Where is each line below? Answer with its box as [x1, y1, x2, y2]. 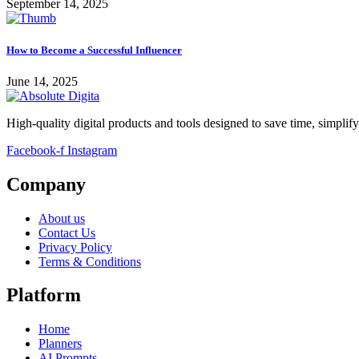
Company [6, 173, 86, 195]
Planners [38, 337, 82, 351]
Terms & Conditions [38, 254, 141, 268]
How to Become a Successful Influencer [6, 43, 182, 56]
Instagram [67, 143, 117, 157]
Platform [6, 284, 81, 306]
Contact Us [38, 225, 95, 240]
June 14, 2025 [6, 74, 78, 88]
